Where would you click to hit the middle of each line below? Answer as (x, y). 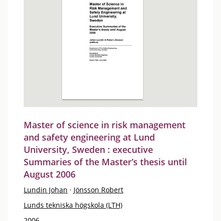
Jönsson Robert (98, 190)
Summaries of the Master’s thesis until (105, 162)
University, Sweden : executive (88, 149)
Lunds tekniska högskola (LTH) (73, 205)
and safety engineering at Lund (89, 137)
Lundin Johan (46, 190)
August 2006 (50, 174)
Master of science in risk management (105, 125)
